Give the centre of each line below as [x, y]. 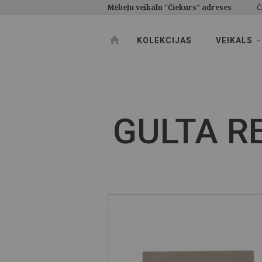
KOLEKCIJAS [164, 40]
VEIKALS [235, 40]
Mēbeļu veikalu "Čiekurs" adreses [170, 7]
